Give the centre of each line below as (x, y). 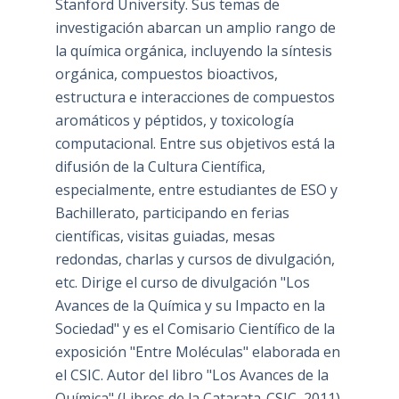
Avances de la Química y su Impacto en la (190, 305)
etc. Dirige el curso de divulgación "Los (182, 282)
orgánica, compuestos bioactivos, (166, 73)
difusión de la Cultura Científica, (160, 166)
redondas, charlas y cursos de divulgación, (195, 259)
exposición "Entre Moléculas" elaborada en (197, 351)
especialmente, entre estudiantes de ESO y (196, 189)
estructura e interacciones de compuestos (195, 97)
